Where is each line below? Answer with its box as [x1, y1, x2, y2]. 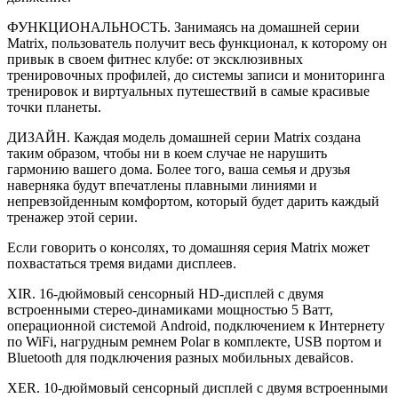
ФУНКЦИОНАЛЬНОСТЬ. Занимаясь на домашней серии [7, 20, 360, 36]
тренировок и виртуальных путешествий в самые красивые [7, 84, 370, 99]
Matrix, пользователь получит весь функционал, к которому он [7, 36, 387, 52]
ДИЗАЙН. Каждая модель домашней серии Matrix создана [7, 130, 361, 146]
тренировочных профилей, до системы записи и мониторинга [7, 68, 385, 84]
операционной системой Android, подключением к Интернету [7, 318, 385, 334]
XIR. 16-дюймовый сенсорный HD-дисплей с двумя [7, 286, 323, 302]
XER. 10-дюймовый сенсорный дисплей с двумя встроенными [7, 380, 388, 396]
